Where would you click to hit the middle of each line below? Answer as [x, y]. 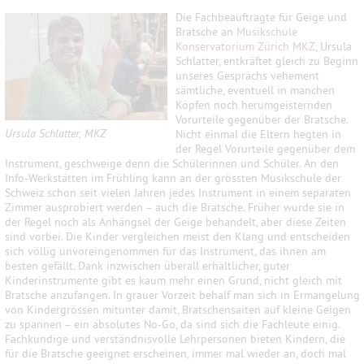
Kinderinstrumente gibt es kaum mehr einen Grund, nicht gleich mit [174, 280]
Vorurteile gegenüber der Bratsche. [262, 119]
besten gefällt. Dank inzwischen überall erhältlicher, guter [148, 266]
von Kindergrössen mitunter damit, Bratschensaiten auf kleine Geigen [178, 310]
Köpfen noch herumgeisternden [254, 105]
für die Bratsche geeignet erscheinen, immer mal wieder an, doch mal [176, 353]
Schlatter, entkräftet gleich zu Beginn [267, 61]
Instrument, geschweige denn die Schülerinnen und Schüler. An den [172, 163]
